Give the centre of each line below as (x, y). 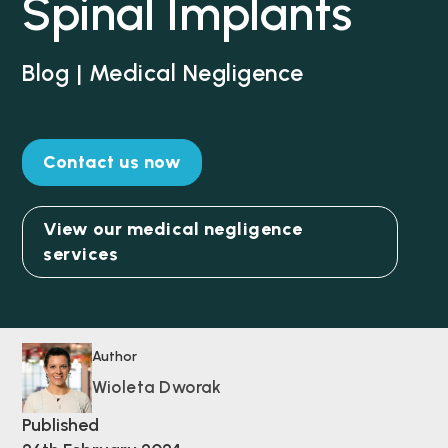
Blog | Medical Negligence (163, 72)
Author (115, 356)
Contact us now (112, 161)
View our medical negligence (173, 228)
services (81, 253)
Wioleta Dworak (157, 386)
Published (61, 424)
